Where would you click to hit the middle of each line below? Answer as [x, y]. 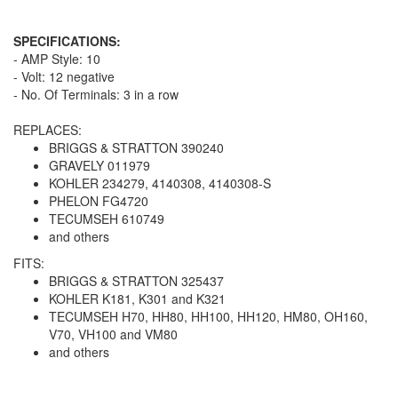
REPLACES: [48, 130]
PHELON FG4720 [99, 201]
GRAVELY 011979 [99, 166]
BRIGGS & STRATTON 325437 [136, 281]
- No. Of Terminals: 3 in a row [96, 95]
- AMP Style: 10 [57, 59]
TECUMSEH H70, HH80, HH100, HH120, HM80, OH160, [208, 317]
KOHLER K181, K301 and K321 [137, 299]
